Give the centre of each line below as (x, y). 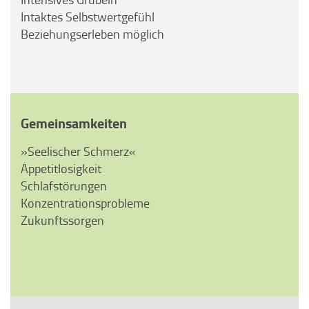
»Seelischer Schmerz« (78, 151)
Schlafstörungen (64, 186)
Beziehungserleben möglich (92, 34)
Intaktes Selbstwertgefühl (88, 17)
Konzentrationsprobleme (85, 203)
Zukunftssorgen (62, 220)
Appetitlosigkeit (61, 168)
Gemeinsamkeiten (74, 123)
